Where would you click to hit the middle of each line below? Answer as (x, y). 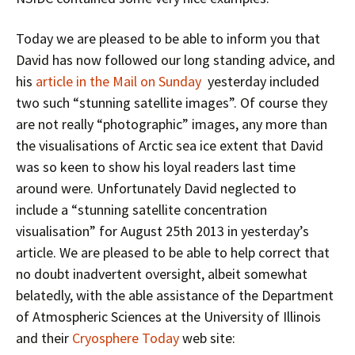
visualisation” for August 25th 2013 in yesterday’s (162, 231)
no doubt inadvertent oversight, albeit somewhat (162, 274)
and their (44, 338)
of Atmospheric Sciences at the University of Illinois (168, 317)
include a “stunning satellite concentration (141, 210)
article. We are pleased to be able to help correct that (173, 252)
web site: (207, 338)
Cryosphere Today (126, 338)
